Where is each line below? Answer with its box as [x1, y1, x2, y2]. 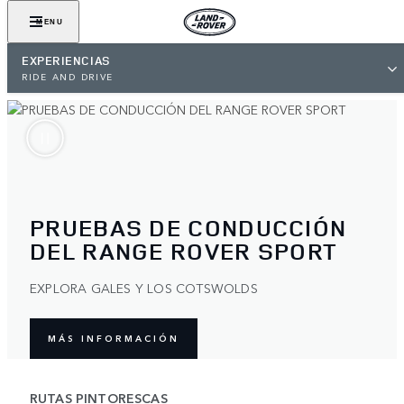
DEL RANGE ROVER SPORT [30, 234, 338, 267]
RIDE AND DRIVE [22, 70, 115, 83]
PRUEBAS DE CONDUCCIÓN [30, 211, 347, 243]
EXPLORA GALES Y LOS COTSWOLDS [30, 278, 258, 297]
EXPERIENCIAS [22, 52, 111, 69]
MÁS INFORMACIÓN [48, 332, 179, 345]
